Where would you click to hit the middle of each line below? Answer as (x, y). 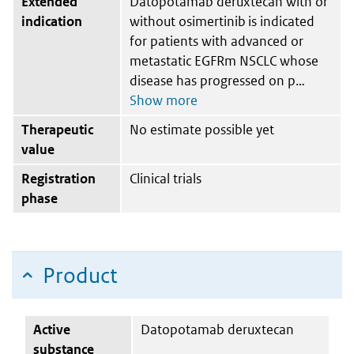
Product (80, 275)
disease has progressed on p (213, 80)
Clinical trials (166, 178)
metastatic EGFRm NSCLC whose (224, 60)
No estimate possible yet (202, 129)
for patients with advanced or (217, 41)
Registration (58, 178)
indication (52, 21)
